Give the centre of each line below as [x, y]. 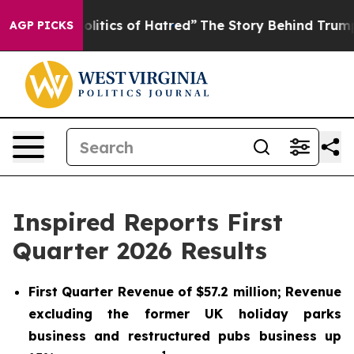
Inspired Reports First [148, 222]
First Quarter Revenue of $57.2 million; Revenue [185, 292]
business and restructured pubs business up [185, 336]
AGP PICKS [41, 25]
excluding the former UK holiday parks [185, 314]
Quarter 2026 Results [140, 250]
